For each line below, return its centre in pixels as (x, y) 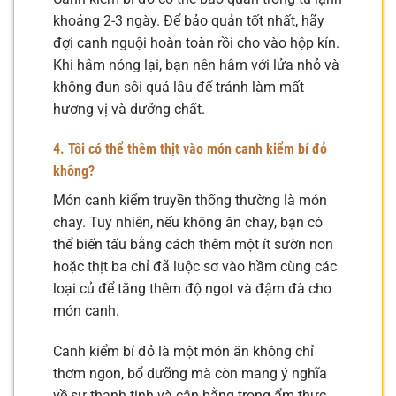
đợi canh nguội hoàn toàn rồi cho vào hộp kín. (196, 42)
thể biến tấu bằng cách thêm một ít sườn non (193, 245)
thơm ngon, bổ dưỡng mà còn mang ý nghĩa (190, 374)
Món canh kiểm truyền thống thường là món (190, 201)
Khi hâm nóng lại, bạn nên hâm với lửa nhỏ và (196, 65)
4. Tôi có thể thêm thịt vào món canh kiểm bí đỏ (190, 149)
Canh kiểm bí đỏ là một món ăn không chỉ (183, 352)
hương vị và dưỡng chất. (129, 109)
